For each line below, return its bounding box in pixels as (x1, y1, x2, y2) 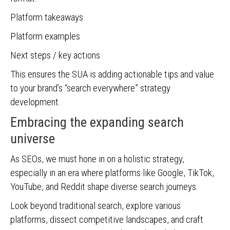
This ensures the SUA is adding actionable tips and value (10, 68, 214, 80)
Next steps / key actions (10, 49, 100, 61)
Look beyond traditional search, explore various (10, 200, 181, 212)
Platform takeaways (10, 11, 83, 23)
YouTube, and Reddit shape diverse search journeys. (10, 181, 200, 193)
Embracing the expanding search (10, 114, 184, 130)
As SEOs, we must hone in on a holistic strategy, (10, 153, 184, 165)
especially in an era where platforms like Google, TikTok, (10, 167, 214, 179)
